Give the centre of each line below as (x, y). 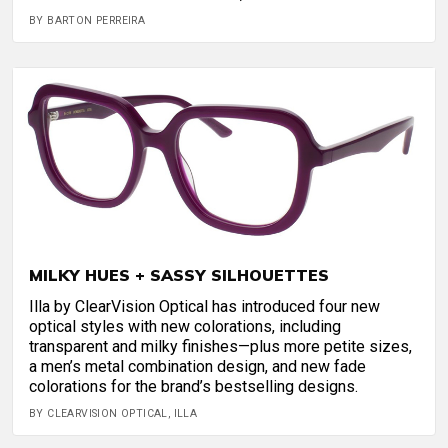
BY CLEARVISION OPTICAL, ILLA (113, 414)
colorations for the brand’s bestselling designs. (193, 387)
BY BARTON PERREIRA (87, 20)
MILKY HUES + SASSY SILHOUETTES (179, 275)
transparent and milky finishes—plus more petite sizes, (220, 347)
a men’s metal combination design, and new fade (197, 367)
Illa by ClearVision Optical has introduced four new (204, 307)
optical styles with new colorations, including (185, 327)
